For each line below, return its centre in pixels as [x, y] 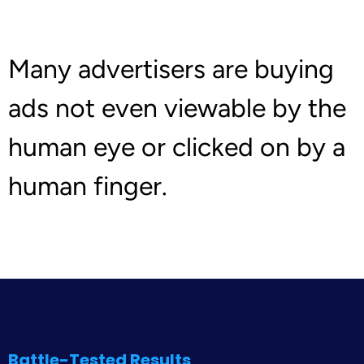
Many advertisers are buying [171, 69]
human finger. [88, 186]
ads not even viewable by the [177, 108]
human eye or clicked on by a [177, 147]
